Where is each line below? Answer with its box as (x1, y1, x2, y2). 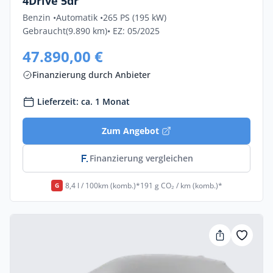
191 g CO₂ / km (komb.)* (140, 180, 222, 191)
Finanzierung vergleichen (90, 152, 193, 164)
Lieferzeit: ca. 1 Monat (37, 96, 130, 107)
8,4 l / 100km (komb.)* (65, 180, 140, 191)
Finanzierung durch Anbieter (32, 69, 151, 80)
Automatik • (56, 12, 103, 23)
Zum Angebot (102, 125, 159, 136)
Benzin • (23, 12, 56, 23)
